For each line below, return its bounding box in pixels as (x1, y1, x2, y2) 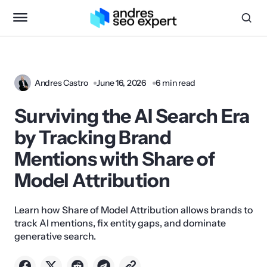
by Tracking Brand (14, 126, 172, 149)
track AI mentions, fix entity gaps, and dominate (14, 217, 226, 229)
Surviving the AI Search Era (14, 104, 250, 128)
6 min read (155, 77, 195, 88)
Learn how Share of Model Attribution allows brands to (14, 204, 253, 216)
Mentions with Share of (14, 147, 215, 170)
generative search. (14, 230, 96, 242)
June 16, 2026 (97, 77, 147, 88)
